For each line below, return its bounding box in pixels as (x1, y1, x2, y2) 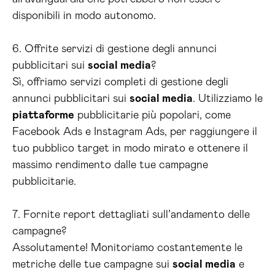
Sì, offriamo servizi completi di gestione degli (12, 77, 228, 88)
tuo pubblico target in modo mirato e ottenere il (12, 143, 248, 155)
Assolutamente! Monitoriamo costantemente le (12, 242, 242, 254)
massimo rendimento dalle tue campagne (12, 160, 208, 171)
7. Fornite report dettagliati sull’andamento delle (12, 209, 250, 221)
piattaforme (12, 110, 74, 122)
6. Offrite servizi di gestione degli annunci (12, 44, 217, 55)
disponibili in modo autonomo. (12, 10, 156, 22)
